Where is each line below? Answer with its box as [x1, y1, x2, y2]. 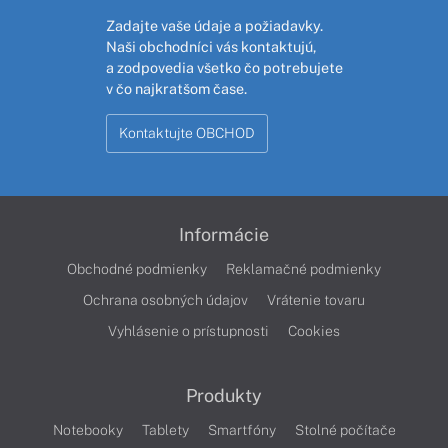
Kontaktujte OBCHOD [118, 124, 255, 141]
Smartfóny [207, 421, 276, 438]
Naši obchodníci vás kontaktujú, [105, 37, 316, 55]
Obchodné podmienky [67, 260, 207, 277]
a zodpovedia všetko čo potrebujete [105, 58, 343, 76]
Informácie [179, 223, 269, 245]
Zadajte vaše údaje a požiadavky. [105, 16, 323, 34]
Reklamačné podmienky [226, 260, 381, 277]
